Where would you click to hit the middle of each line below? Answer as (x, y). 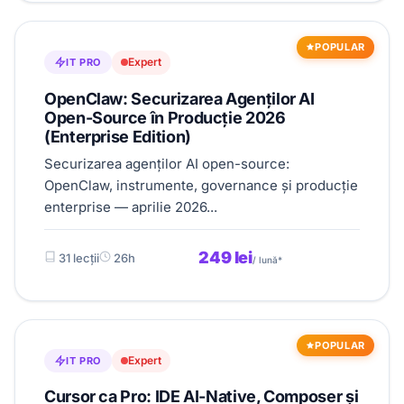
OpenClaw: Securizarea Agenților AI (179, 98)
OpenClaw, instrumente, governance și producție (201, 185)
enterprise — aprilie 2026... (131, 207)
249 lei (225, 257)
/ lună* (267, 259)
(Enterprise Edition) (118, 136)
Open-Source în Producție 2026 (165, 117)
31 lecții (78, 257)
